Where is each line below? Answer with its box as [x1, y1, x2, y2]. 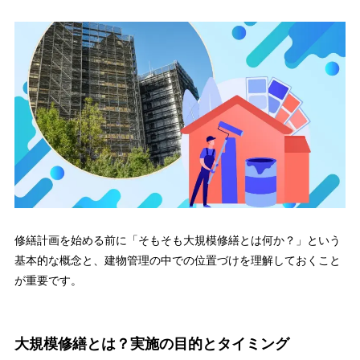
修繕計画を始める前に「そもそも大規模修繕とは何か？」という [14, 233, 341, 247]
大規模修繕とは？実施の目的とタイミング [14, 336, 289, 353]
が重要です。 [14, 273, 82, 287]
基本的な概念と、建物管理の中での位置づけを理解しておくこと [14, 253, 341, 267]
